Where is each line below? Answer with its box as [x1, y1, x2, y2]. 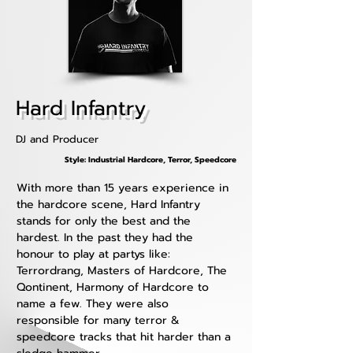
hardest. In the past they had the [17, 229, 197, 247]
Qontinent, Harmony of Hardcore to [17, 279, 213, 296]
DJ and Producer [16, 132, 98, 147]
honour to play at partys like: [17, 246, 174, 263]
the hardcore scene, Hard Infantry [17, 196, 204, 214]
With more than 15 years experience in [17, 180, 232, 197]
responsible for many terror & [17, 312, 184, 329]
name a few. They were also [17, 295, 173, 313]
